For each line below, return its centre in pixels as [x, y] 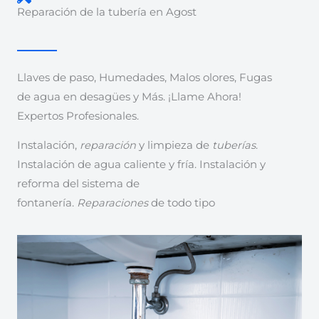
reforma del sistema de [78, 184]
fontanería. [47, 203]
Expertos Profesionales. [78, 116]
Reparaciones [113, 203]
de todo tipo [182, 203]
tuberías [234, 146]
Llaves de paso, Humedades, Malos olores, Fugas [145, 77]
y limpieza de [174, 146]
